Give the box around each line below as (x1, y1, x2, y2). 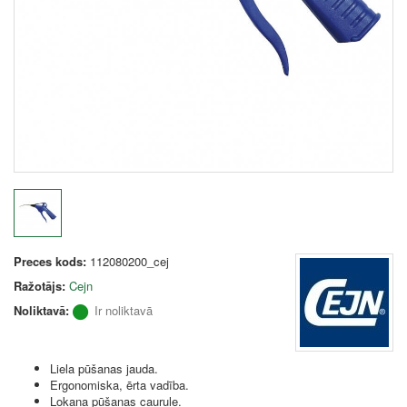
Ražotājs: (14, 276, 65, 294)
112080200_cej (90, 252, 169, 270)
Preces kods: (14, 252, 86, 270)
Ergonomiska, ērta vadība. (50, 375, 189, 393)
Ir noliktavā (94, 301, 153, 319)
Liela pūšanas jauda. (50, 359, 158, 377)
